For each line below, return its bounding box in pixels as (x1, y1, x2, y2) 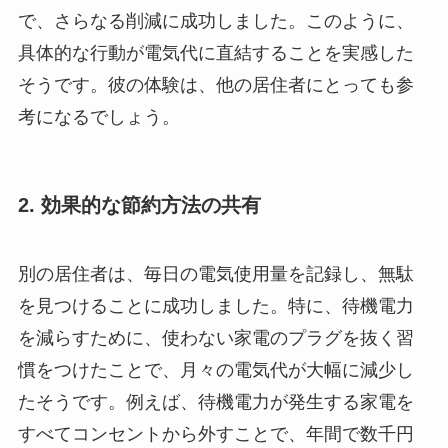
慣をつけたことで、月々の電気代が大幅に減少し (17, 360, 414, 381)
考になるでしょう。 (17, 106, 180, 127)
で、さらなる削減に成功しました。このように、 (17, 10, 414, 31)
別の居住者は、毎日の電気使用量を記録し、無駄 (17, 264, 414, 285)
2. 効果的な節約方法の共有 (17, 193, 261, 216)
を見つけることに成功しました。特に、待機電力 (17, 296, 414, 317)
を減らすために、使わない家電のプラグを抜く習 (17, 328, 414, 349)
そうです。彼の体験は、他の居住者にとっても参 (17, 74, 414, 95)
